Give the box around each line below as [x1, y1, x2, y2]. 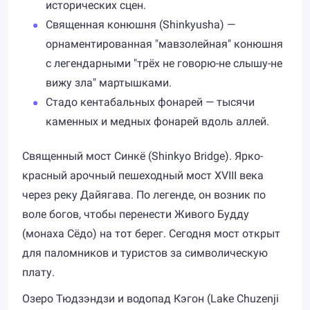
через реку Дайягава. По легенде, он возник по [22, 188, 266, 201]
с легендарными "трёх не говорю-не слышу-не [46, 57, 282, 70]
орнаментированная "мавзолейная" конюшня [46, 37, 283, 51]
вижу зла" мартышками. [46, 76, 172, 89]
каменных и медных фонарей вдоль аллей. [46, 115, 269, 128]
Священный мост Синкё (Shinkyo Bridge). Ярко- [22, 149, 263, 163]
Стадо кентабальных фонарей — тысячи [46, 95, 255, 109]
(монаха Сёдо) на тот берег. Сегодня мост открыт [22, 227, 280, 240]
